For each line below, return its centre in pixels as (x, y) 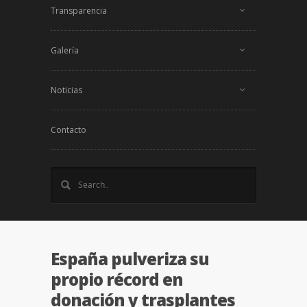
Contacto (69, 130)
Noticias (66, 90)
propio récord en (117, 279)
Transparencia (79, 11)
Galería (65, 50)
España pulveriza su (130, 259)
